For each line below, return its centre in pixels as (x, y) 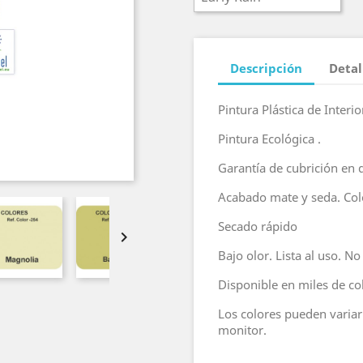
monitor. (242, 329)
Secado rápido (258, 226)
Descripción (266, 68)
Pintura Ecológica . (269, 138)
